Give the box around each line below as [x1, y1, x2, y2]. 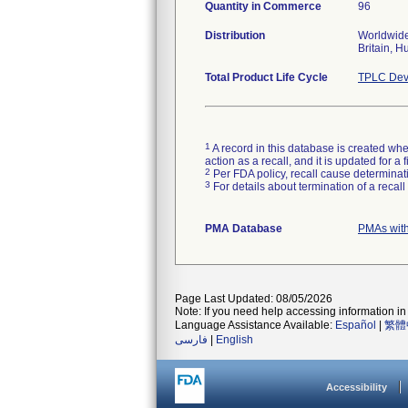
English [216, 333, 253, 346]
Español [335, 319, 376, 331]
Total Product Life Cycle [205, 71, 328, 84]
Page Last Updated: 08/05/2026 [175, 292, 332, 305]
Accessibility [326, 382, 387, 393]
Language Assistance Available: [175, 319, 335, 331]
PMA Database [205, 222, 282, 235]
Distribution [205, 29, 265, 42]
